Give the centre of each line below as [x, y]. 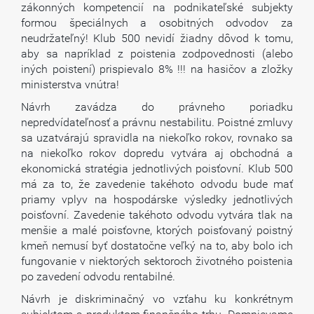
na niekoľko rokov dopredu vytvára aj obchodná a [157, 153]
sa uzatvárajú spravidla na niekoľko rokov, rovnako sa [157, 138]
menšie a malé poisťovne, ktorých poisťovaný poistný [157, 230]
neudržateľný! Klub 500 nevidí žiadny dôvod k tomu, [157, 38]
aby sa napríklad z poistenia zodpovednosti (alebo [157, 54]
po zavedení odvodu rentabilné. [98, 277]
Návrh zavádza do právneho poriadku [157, 107]
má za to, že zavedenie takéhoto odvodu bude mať [157, 184]
